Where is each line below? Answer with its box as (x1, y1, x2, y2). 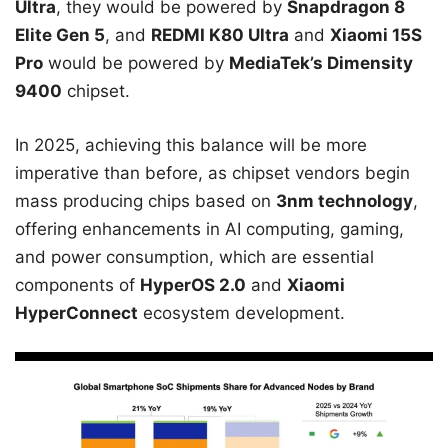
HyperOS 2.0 (140, 274, 246, 295)
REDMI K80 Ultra (151, 25, 289, 46)
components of (15, 274, 140, 295)
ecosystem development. (138, 302, 345, 323)
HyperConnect (15, 302, 138, 323)
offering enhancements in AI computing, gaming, (15, 218, 404, 239)
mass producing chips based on (15, 190, 276, 211)
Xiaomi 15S (330, 25, 422, 46)
